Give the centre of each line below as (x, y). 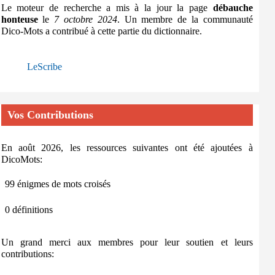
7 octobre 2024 (86, 19)
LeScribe (44, 67)
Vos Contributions (50, 115)
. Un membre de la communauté (185, 19)
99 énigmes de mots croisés (57, 184)
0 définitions (29, 210)
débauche (233, 8)
